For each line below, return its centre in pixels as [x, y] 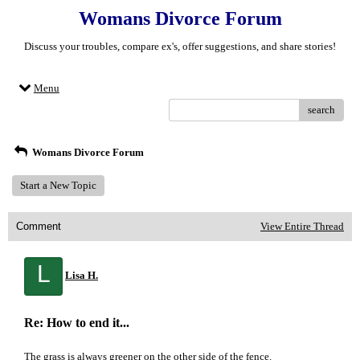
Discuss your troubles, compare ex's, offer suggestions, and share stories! [180, 46]
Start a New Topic [58, 185]
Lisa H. [82, 275]
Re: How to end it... [77, 323]
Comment [39, 226]
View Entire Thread [302, 226]
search [321, 110]
